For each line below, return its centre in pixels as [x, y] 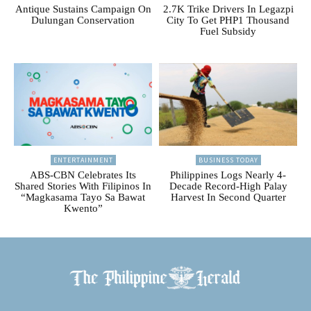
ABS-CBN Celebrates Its [83, 175]
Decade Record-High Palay [228, 186]
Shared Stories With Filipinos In [83, 186]
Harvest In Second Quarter [228, 197]
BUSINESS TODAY [228, 160]
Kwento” [83, 208]
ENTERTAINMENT [83, 160]
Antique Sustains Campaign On [83, 9]
